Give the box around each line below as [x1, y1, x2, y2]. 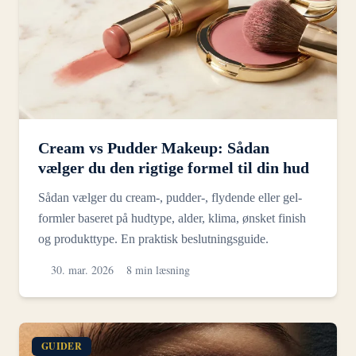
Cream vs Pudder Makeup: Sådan [38, 139, 269, 157]
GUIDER [41, 339, 82, 354]
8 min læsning [126, 262, 190, 278]
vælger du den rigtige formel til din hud [38, 159, 309, 177]
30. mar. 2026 [51, 262, 114, 278]
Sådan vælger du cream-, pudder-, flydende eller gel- [38, 191, 302, 205]
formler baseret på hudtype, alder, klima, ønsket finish [38, 211, 306, 226]
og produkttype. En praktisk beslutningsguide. [38, 232, 269, 246]
